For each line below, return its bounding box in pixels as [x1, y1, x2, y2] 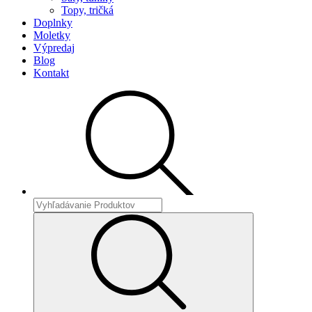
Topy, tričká [61, 4, 114, 16]
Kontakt [33, 67, 69, 79]
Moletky [33, 29, 70, 41]
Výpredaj [33, 42, 75, 54]
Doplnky [33, 17, 72, 29]
